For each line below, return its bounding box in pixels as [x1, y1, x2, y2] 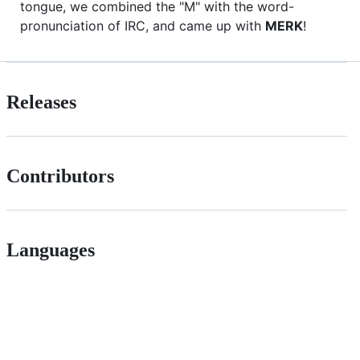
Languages [6, 239, 95, 260]
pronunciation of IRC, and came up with [20, 18, 265, 35]
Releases [6, 92, 76, 113]
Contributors [6, 165, 114, 186]
